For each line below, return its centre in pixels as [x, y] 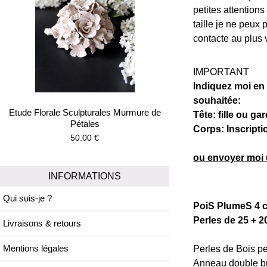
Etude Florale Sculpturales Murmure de [85, 113]
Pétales [85, 124]
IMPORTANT [221, 72]
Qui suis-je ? [27, 198]
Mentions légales [36, 249]
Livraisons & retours [42, 223]
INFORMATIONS [85, 176]
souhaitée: [217, 100]
